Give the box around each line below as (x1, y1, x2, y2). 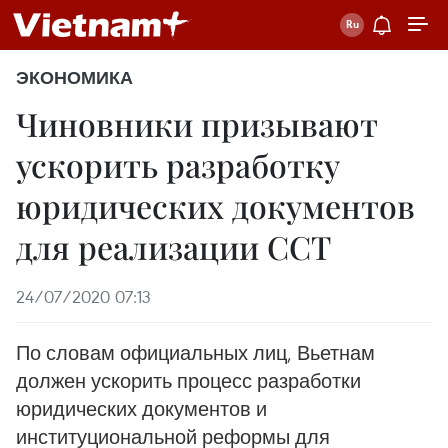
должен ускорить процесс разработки (16, 368, 361, 393)
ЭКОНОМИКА (16, 67, 133, 89)
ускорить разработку (16, 143, 340, 186)
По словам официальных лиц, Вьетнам (16, 340, 375, 365)
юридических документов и (16, 396, 267, 421)
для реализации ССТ (16, 225, 331, 268)
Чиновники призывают (16, 102, 378, 145)
